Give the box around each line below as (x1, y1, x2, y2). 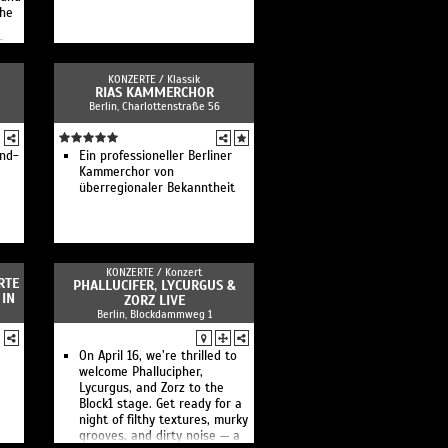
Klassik (167, 72, 200, 86)
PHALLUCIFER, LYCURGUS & (72, 277, 236, 294)
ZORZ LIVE (123, 292, 185, 309)
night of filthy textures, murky (79, 412, 248, 428)
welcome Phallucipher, (79, 364, 203, 380)
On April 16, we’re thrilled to (79, 348, 237, 364)
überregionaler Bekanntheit (79, 180, 235, 196)
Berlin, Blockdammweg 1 (96, 307, 212, 321)
